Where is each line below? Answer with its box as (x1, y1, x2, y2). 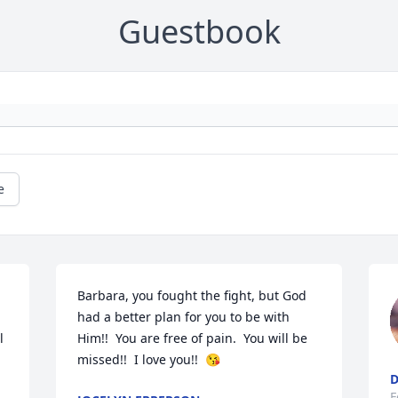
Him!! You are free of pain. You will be (77, 330, 308, 347)
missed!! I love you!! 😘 (77, 351, 221, 369)
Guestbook (117, 10, 281, 54)
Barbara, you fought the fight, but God (77, 287, 307, 305)
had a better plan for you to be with (77, 308, 291, 326)
